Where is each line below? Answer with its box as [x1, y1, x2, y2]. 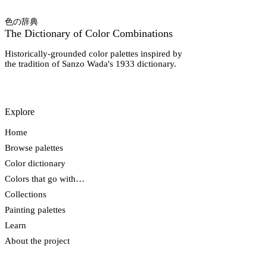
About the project [5, 236, 70, 246]
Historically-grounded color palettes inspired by [5, 49, 182, 59]
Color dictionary [5, 159, 66, 169]
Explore [5, 107, 35, 117]
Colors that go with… [5, 174, 85, 184]
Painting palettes [5, 205, 66, 215]
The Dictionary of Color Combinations [5, 27, 173, 40]
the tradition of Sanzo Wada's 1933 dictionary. [5, 59, 176, 69]
